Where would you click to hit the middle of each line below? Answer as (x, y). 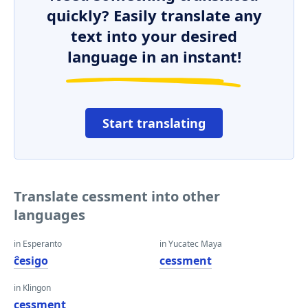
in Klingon (32, 288)
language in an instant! (154, 56)
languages (49, 215)
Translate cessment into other (117, 196)
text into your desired (154, 36)
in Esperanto (38, 244)
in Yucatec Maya (191, 244)
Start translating (154, 123)
